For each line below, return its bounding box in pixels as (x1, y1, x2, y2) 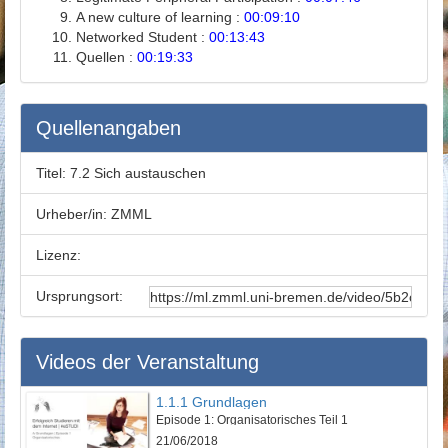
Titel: (36, 164, 66, 181)
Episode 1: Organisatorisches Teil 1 (156, 412, 348, 427)
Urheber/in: (36, 205, 107, 222)
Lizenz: (36, 246, 81, 263)
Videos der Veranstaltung (36, 350, 259, 373)
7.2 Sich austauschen (66, 164, 206, 181)
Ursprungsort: (36, 287, 123, 304)
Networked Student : (76, 28, 209, 45)
